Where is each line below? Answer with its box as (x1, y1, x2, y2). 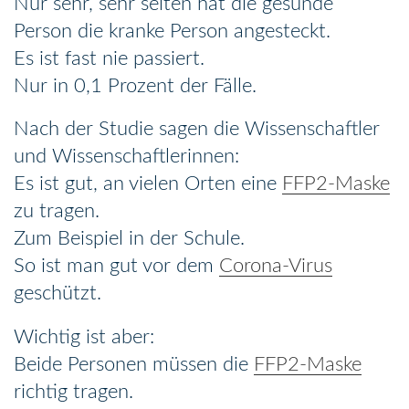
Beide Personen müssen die (14, 353, 254, 374)
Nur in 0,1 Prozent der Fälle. (14, 75, 257, 96)
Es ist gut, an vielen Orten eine (14, 173, 282, 194)
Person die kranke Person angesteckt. (14, 20, 330, 41)
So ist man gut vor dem (14, 256, 219, 277)
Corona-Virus (219, 256, 332, 277)
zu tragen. (14, 201, 100, 222)
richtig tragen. (14, 381, 133, 402)
